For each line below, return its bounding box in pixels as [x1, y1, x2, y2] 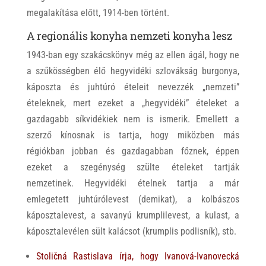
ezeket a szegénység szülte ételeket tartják [26, 161, 240, 173]
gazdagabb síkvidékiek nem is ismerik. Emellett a [26, 113, 240, 125]
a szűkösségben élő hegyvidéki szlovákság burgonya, [26, 65, 240, 77]
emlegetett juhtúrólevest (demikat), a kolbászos [26, 194, 240, 205]
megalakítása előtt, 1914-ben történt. [26, 7, 169, 19]
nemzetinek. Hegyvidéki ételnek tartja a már [26, 178, 240, 189]
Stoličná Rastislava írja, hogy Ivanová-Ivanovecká [36, 251, 240, 262]
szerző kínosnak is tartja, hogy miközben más [26, 129, 240, 141]
